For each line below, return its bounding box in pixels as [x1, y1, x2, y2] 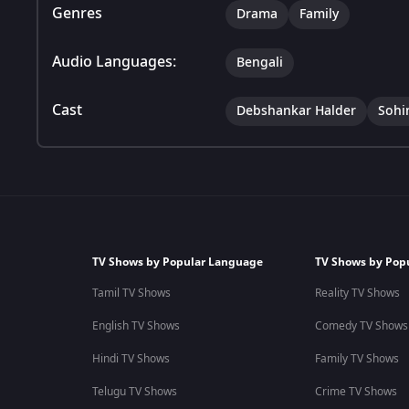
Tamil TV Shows [91, 285, 171, 301]
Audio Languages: [52, 50, 176, 73]
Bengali [236, 52, 283, 72]
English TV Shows [91, 318, 180, 334]
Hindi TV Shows [91, 351, 170, 367]
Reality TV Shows [314, 285, 400, 301]
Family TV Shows [314, 351, 399, 367]
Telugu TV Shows [91, 383, 177, 400]
